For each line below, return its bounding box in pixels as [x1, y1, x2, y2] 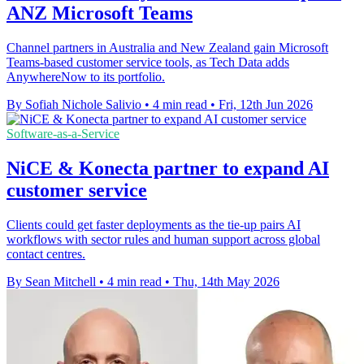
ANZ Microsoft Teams [6, 2, 193, 24]
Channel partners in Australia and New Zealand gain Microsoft [6, 40, 328, 54]
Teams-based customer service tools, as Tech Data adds [6, 54, 289, 69]
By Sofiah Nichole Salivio [6, 97, 141, 111]
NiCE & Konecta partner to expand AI [6, 157, 329, 179]
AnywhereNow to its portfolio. [6, 69, 165, 84]
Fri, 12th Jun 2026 [219, 97, 313, 111]
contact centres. [6, 246, 85, 261]
